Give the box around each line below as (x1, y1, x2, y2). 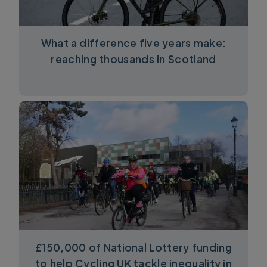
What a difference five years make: (41, 36, 226, 50)
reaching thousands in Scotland (51, 52, 216, 66)
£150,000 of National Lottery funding (35, 240, 232, 254)
